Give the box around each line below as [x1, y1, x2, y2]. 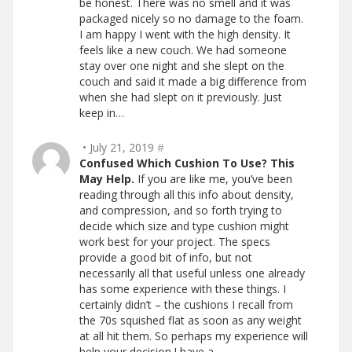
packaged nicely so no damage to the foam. [79, 11, 303, 26]
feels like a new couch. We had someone [79, 42, 287, 57]
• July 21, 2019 [82, 140, 154, 155]
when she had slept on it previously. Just [79, 90, 282, 104]
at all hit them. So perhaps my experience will [79, 328, 308, 343]
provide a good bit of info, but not [79, 250, 252, 265]
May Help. [79, 171, 134, 186]
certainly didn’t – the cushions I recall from [79, 297, 293, 312]
